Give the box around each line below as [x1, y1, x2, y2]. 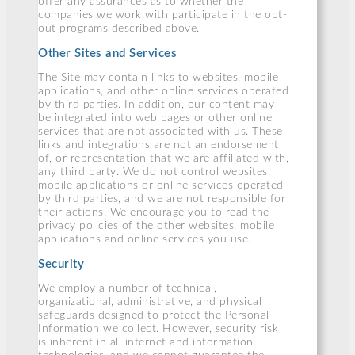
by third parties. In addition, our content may [38, 99, 274, 111]
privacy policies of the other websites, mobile [38, 220, 274, 232]
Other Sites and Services [38, 47, 177, 59]
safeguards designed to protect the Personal [38, 310, 269, 322]
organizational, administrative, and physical [38, 296, 261, 308]
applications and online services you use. [38, 234, 251, 246]
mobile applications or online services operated [38, 180, 284, 192]
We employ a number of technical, [38, 283, 216, 295]
